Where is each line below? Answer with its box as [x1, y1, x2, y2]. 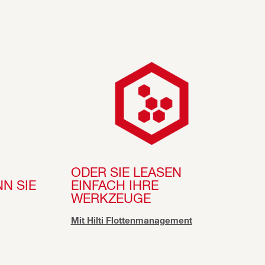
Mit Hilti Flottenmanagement [70, 215, 192, 226]
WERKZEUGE [70, 189, 154, 205]
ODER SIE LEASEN [70, 163, 182, 179]
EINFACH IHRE [70, 176, 159, 192]
